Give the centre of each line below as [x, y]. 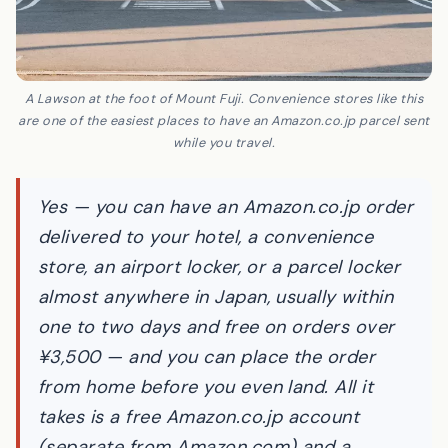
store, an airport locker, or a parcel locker [219, 319]
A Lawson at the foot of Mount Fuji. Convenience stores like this [224, 150]
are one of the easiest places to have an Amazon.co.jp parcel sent [224, 172]
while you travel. [224, 194]
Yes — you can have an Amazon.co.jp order [226, 259]
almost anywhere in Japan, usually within [216, 349]
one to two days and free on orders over [216, 379]
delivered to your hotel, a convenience [206, 289]
